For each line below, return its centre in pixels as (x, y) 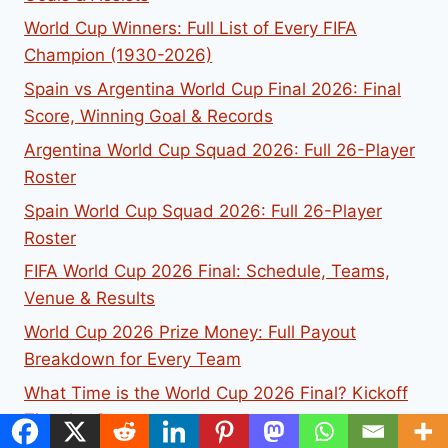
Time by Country (90, 420)
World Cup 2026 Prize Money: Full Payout (190, 332)
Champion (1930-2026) (118, 55)
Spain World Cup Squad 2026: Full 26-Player (203, 210)
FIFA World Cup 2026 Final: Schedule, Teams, (207, 271)
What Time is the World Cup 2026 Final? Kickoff (216, 393)
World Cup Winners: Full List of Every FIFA (190, 28)
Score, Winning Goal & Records (148, 116)
